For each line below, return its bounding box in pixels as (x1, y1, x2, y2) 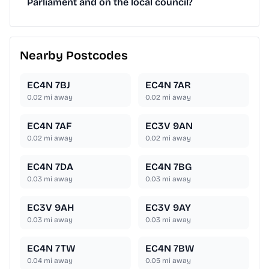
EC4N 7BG (145, 161, 192, 173)
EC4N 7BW (145, 243, 195, 255)
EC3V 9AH (27, 202, 74, 214)
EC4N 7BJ (27, 79, 70, 91)
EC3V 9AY (145, 202, 191, 214)
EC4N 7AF (27, 120, 71, 132)
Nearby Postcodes (20, 48, 128, 63)
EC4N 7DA (27, 161, 73, 173)
